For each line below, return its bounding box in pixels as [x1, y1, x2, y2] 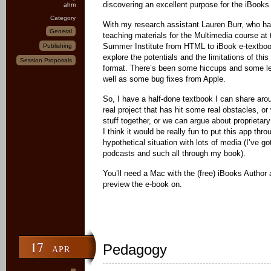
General [50, 28, 72, 34]
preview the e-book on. [103, 180, 182, 189]
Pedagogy [103, 241, 167, 258]
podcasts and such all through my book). [103, 149, 246, 158]
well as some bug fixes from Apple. [103, 74, 226, 83]
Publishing [43, 42, 72, 49]
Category [50, 15, 76, 21]
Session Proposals [20, 57, 72, 64]
